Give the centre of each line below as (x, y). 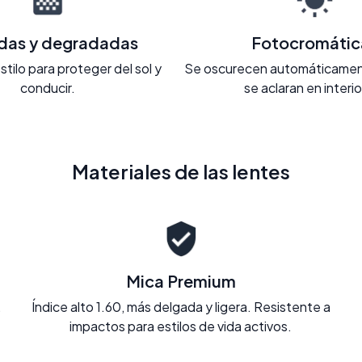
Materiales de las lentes (181, 171)
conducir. (48, 87)
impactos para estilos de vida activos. (181, 326)
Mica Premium (181, 280)
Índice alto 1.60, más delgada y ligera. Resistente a (181, 306)
